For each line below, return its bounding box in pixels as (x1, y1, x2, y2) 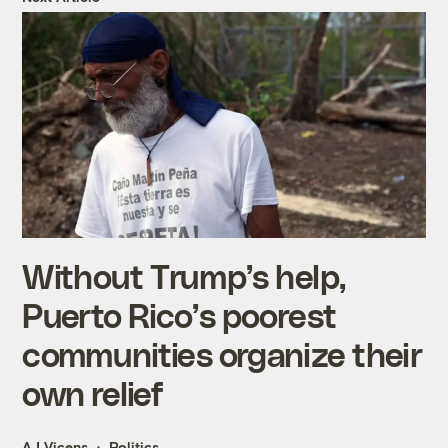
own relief (22, 373, 164, 413)
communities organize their (22, 334, 422, 374)
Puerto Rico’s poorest (22, 295, 337, 335)
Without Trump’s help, (22, 256, 346, 296)
